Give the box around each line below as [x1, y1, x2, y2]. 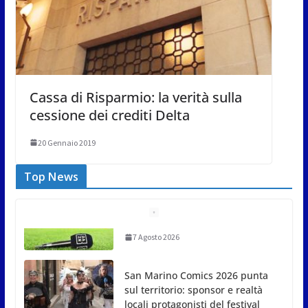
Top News [23, 168, 78, 184]
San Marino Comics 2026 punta [124, 236, 268, 250]
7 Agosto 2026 [132, 285, 179, 296]
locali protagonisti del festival [124, 265, 260, 279]
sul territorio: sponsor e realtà [124, 251, 263, 265]
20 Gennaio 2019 [37, 137, 96, 148]
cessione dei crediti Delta [29, 105, 190, 124]
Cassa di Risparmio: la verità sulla [29, 87, 242, 107]
